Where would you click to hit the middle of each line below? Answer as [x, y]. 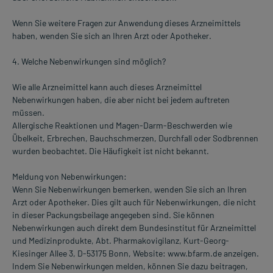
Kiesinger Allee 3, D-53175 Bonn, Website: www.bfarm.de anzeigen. [136, 253]
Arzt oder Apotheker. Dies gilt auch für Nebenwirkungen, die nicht [134, 202]
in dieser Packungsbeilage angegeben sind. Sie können [113, 215]
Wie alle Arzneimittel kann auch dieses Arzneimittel [107, 87]
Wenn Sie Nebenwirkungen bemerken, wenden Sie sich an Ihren [129, 190]
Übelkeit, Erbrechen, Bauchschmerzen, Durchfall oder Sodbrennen [135, 138]
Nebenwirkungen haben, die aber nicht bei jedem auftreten [121, 100]
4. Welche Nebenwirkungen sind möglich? [89, 62]
